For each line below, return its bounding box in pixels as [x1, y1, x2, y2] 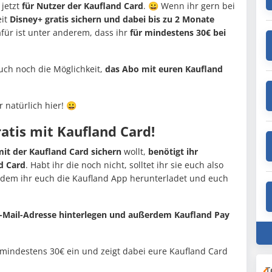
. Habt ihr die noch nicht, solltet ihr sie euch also [25, 159, 223, 171]
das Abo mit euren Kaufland [103, 63, 223, 75]
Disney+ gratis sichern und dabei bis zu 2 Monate [10, 13, 214, 25]
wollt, [121, 146, 148, 158]
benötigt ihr [148, 146, 198, 158]
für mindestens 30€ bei [130, 27, 226, 39]
